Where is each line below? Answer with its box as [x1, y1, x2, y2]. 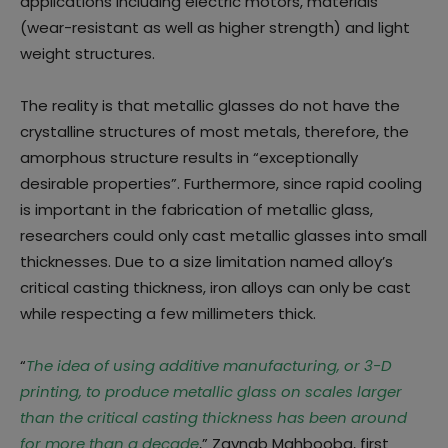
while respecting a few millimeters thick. [20, 302, 316, 324]
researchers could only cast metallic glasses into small [20, 224, 427, 246]
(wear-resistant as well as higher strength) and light [20, 16, 410, 38]
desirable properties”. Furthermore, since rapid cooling [20, 172, 422, 194]
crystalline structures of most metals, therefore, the [20, 120, 409, 142]
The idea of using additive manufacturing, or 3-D [26, 354, 392, 376]
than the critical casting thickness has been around [20, 406, 407, 428]
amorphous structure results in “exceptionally [20, 146, 358, 168]
